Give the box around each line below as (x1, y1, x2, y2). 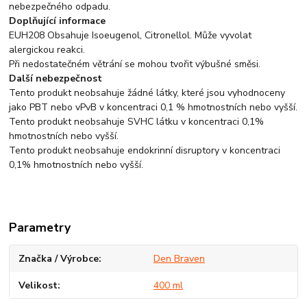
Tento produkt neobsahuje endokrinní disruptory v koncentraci (9, 144, 281, 158)
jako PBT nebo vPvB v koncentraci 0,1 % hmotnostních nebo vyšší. (9, 101, 298, 114)
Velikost (19, 278, 58, 292)
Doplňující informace (9, 14, 106, 28)
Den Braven (153, 252, 205, 266)
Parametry (9, 219, 71, 236)
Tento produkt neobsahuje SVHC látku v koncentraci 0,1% (9, 115, 265, 129)
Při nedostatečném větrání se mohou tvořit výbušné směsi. (9, 58, 261, 71)
